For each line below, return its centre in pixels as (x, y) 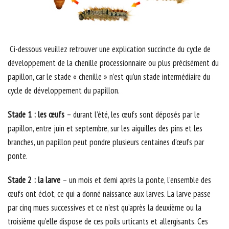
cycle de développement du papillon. (64, 91)
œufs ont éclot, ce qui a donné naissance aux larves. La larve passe (109, 194)
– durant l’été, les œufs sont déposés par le (132, 115)
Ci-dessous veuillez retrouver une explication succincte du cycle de (109, 49)
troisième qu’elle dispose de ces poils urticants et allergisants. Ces (108, 222)
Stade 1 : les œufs (36, 115)
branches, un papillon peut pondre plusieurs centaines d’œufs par (106, 142)
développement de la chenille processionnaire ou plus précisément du (113, 63)
